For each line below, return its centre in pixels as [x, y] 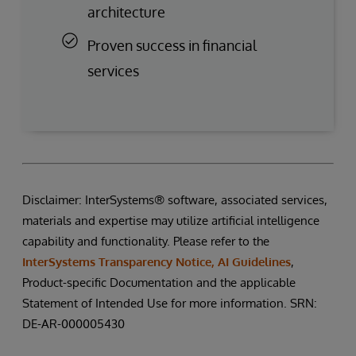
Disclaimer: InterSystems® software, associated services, [175, 199]
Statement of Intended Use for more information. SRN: [170, 303]
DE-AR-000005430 [74, 323]
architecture [126, 12]
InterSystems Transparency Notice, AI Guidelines [157, 261]
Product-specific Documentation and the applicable [159, 282]
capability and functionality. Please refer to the [146, 241]
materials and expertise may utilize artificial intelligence [171, 220]
